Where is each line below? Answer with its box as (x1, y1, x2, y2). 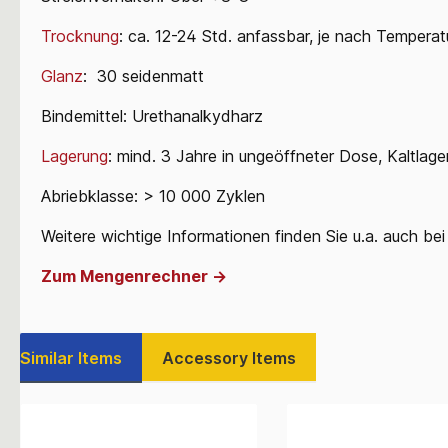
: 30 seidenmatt (83, 65, 204, 86)
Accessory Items (162, 347, 296, 368)
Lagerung (41, 145, 108, 166)
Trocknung (41, 25, 119, 46)
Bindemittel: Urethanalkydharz (41, 105, 263, 126)
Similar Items (20, 347, 122, 368)
